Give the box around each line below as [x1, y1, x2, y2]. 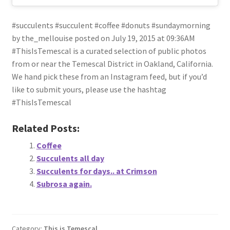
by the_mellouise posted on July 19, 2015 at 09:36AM [11, 32, 195, 43]
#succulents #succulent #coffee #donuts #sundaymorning [11, 20, 210, 30]
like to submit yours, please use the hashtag [11, 84, 166, 94]
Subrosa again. [36, 179, 92, 189]
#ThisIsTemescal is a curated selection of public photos [11, 45, 206, 56]
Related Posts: [11, 122, 80, 135]
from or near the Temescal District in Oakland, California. [11, 58, 213, 69]
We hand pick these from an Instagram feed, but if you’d [11, 71, 207, 82]
